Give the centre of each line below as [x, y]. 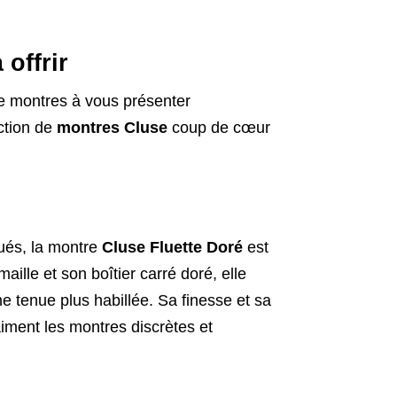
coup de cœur [218, 127]
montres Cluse [112, 127]
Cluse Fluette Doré [172, 247]
